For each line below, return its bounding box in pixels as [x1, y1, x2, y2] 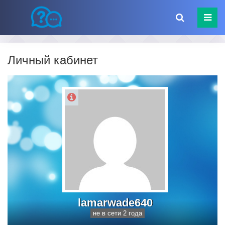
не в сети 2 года [93, 209, 142, 217]
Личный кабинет [8, 53, 98, 67]
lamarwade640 [77, 196, 153, 209]
